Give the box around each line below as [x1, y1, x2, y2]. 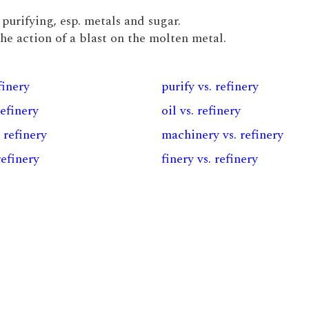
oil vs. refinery [161, 101, 241, 120]
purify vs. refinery [161, 77, 259, 96]
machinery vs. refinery [161, 126, 283, 144]
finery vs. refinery [161, 150, 258, 168]
